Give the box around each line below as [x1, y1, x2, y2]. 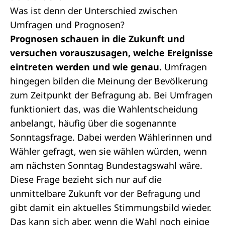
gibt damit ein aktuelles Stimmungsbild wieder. [10, 201, 211, 213]
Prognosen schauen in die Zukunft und [10, 33, 185, 45]
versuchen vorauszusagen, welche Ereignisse [10, 47, 213, 59]
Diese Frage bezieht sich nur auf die [10, 173, 162, 185]
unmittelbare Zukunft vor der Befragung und [10, 187, 200, 199]
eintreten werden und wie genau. [10, 61, 164, 73]
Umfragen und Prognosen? [10, 19, 125, 31]
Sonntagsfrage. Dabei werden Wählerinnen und [10, 131, 212, 143]
